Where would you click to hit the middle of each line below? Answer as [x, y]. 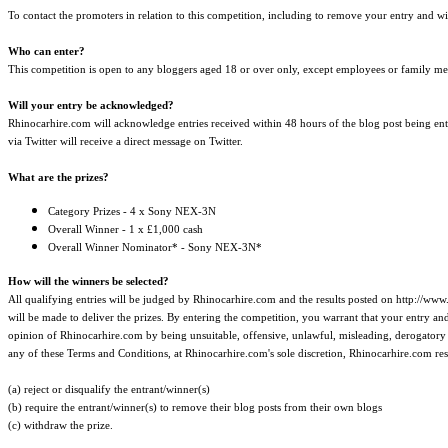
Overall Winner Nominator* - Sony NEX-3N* [155, 247]
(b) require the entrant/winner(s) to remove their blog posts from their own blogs [195, 407]
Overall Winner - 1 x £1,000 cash [125, 229]
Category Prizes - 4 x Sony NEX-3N [132, 211]
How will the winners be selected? [88, 281]
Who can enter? [46, 51]
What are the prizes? [58, 177]
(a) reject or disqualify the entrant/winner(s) [109, 389]
